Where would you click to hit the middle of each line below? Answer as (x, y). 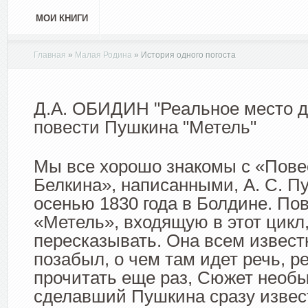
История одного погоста (187, 55)
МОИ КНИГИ (62, 18)
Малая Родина (103, 55)
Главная (50, 55)
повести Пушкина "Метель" (145, 127)
